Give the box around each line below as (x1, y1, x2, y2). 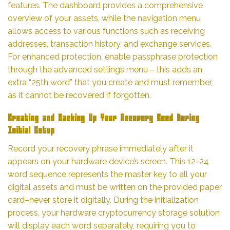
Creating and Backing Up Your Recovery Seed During (8, 114, 199, 124)
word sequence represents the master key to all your (8, 169, 207, 179)
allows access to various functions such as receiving (8, 26, 205, 36)
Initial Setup (8, 126, 54, 136)
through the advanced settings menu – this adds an (8, 65, 202, 75)
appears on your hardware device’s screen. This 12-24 (8, 156, 209, 166)
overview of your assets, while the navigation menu (8, 13, 201, 24)
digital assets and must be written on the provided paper (8, 182, 222, 192)
